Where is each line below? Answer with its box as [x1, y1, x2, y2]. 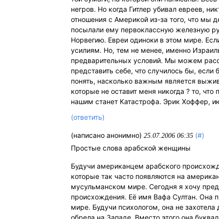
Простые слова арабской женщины [71, 143, 191, 152]
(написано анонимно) [71, 131, 144, 139]
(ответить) [71, 112, 105, 121]
